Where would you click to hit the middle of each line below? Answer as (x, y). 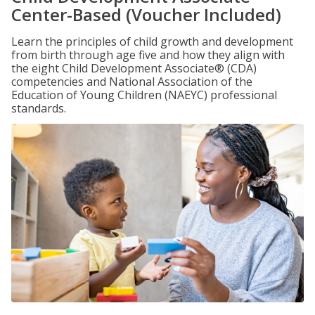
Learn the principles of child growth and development (152, 41)
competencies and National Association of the (132, 82)
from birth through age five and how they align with (148, 55)
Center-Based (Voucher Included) (146, 14)
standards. (39, 108)
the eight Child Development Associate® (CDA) (134, 68)
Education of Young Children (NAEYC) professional (144, 95)
